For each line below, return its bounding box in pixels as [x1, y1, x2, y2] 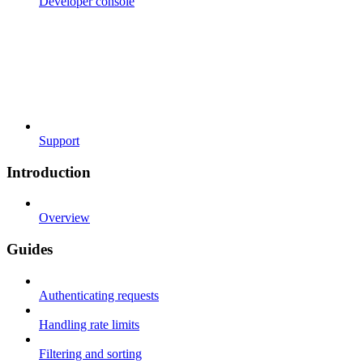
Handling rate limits [39, 317, 139, 331]
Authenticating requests [39, 288, 159, 302]
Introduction [6, 163, 91, 181]
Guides [6, 241, 53, 258]
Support [39, 133, 79, 147]
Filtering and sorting [39, 346, 142, 361]
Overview [39, 211, 90, 225]
